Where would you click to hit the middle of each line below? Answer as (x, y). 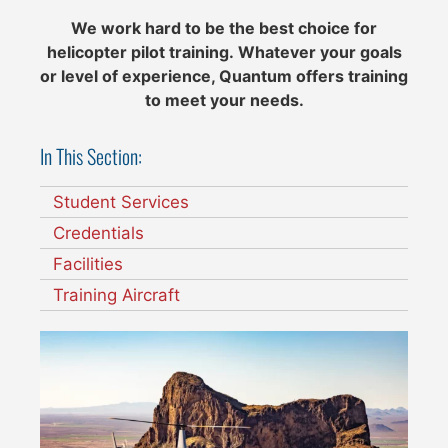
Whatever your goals (319, 51)
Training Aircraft (116, 295)
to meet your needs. (224, 99)
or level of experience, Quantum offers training (224, 75)
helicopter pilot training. (142, 51)
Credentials (98, 233)
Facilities (88, 264)
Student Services (121, 202)
